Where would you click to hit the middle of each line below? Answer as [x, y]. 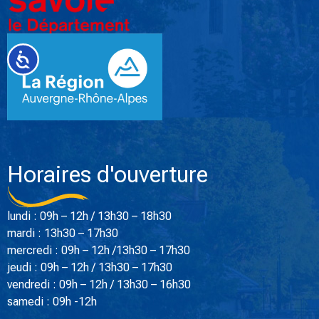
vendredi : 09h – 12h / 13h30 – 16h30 [99, 285]
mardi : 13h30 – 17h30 [63, 234]
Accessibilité [60, 58]
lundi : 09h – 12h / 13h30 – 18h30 [89, 216]
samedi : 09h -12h [52, 302]
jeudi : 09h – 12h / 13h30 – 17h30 [90, 268]
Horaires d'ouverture [108, 175]
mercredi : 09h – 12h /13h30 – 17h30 [99, 251]
